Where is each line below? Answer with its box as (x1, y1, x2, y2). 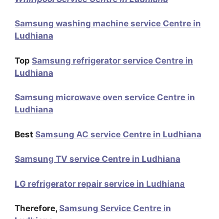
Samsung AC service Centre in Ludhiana (35, 129, 201, 139)
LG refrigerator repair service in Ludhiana (15, 178, 185, 189)
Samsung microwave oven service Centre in (15, 92, 195, 102)
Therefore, (15, 203, 59, 213)
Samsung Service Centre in (59, 203, 171, 213)
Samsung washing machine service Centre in (15, 19, 201, 28)
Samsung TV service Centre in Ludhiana (15, 154, 180, 164)
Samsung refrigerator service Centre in (32, 55, 193, 66)
